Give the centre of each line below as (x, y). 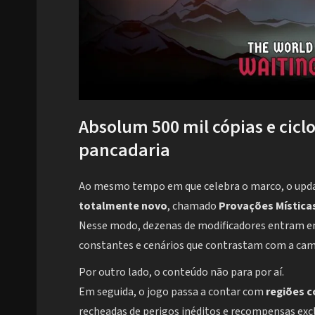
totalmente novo (123, 206)
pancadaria (124, 150)
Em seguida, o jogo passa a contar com (172, 292)
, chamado (193, 206)
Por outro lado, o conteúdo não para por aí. (181, 272)
